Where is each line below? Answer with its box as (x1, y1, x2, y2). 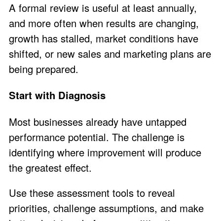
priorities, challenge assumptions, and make (9, 201, 204, 216)
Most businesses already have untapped (9, 114, 186, 129)
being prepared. (9, 61, 78, 76)
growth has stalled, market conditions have (9, 31, 198, 45)
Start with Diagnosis (9, 87, 106, 102)
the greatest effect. (9, 160, 92, 175)
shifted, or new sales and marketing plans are (9, 46, 211, 61)
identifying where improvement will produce (9, 145, 201, 160)
